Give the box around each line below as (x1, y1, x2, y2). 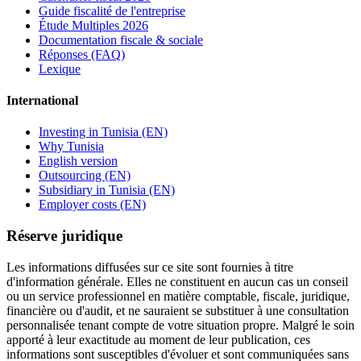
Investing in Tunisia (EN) (39, 125, 168, 139)
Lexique (39, 61, 81, 76)
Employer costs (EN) (39, 197, 146, 212)
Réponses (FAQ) (39, 47, 125, 61)
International (6, 93, 78, 107)
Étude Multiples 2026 (39, 18, 148, 32)
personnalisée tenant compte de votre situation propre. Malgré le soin (6, 317, 355, 332)
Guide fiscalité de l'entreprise (39, 3, 185, 18)
